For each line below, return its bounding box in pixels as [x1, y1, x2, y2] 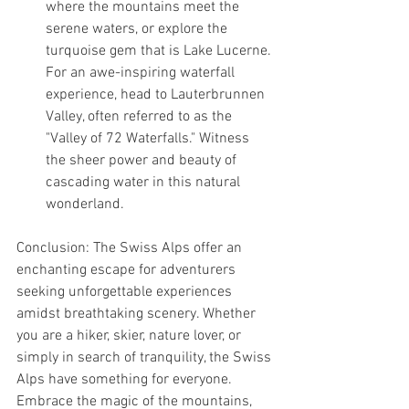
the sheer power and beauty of [46, 151, 240, 170]
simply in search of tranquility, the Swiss [16, 348, 275, 367]
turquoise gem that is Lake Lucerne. [46, 41, 275, 60]
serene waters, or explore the [46, 19, 231, 38]
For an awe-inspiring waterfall [46, 63, 238, 82]
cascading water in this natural [46, 173, 244, 192]
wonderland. [46, 194, 124, 214]
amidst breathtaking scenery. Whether [16, 304, 259, 323]
